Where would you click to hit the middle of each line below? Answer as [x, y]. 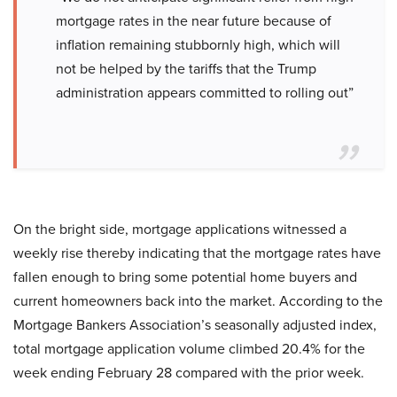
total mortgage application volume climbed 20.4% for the [189, 348]
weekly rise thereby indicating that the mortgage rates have [197, 253]
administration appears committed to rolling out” [205, 92]
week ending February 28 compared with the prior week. [189, 372]
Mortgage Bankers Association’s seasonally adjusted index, [195, 324]
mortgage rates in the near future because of [194, 20]
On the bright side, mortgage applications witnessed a [180, 229]
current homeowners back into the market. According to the [198, 300]
